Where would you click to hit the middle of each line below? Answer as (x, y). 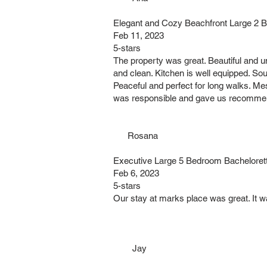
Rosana (136, 136)
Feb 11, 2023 (139, 35)
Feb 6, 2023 (136, 173)
